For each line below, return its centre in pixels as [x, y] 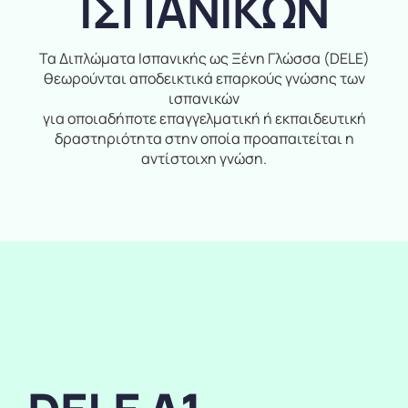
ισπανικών [204, 99]
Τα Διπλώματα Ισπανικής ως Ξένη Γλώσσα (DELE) [204, 59]
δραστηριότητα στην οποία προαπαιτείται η [204, 139]
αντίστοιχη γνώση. [204, 159]
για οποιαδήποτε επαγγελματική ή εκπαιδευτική [204, 119]
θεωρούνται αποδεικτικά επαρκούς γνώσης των [204, 79]
